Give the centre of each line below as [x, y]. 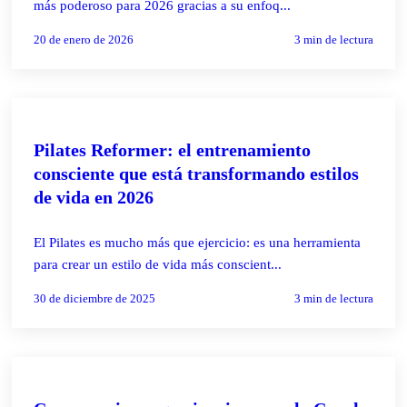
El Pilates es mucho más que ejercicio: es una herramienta [198, 242]
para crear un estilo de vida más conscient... [158, 264]
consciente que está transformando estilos [197, 173]
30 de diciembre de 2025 [95, 298]
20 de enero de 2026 [84, 39]
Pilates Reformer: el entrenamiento [173, 149]
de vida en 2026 [94, 197]
